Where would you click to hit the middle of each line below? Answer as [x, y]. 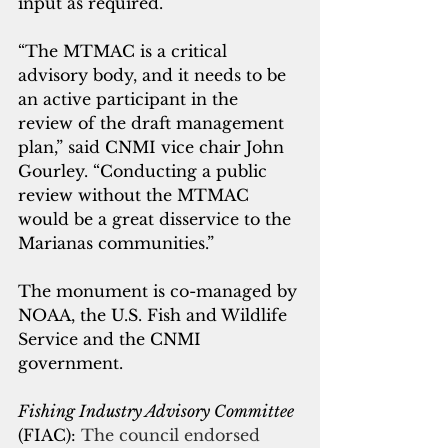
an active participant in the [130, 99]
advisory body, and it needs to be [154, 75]
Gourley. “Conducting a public [145, 171]
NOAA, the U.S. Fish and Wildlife [155, 315]
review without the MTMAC [136, 195]
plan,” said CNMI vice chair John [153, 147]
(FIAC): [49, 435]
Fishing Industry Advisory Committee [156, 411]
